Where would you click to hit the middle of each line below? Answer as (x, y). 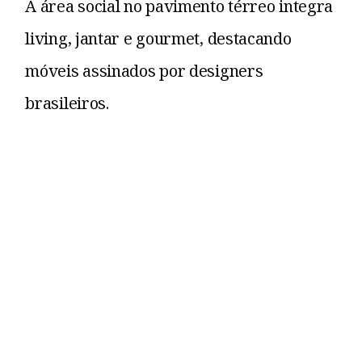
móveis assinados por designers (144, 70)
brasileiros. (67, 103)
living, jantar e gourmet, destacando (158, 38)
